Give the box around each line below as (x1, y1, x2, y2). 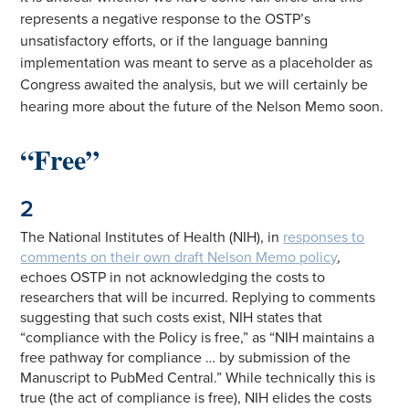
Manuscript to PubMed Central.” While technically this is (20, 368, 376, 387)
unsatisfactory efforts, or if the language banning (20, 31, 329, 50)
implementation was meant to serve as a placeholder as (20, 53, 373, 72)
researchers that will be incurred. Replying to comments (20, 288, 376, 307)
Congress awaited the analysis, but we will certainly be (20, 75, 369, 94)
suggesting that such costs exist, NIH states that (20, 308, 323, 327)
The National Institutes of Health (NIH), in (20, 227, 284, 246)
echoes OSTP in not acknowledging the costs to (20, 267, 326, 287)
